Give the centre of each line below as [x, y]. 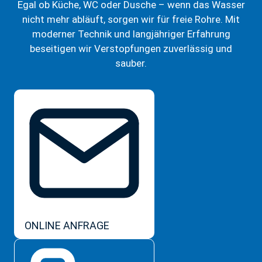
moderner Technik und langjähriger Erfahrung [131, 34]
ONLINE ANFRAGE [67, 226]
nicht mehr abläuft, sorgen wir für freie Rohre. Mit [131, 20]
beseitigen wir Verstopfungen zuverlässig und [131, 49]
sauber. [131, 63]
